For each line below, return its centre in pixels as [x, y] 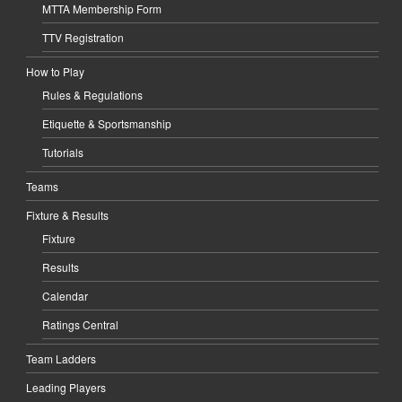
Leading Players [66, 387]
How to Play [56, 71]
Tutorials [63, 152]
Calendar [66, 295]
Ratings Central [81, 324]
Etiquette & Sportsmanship [107, 123]
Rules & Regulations [93, 94]
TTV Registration [83, 37]
